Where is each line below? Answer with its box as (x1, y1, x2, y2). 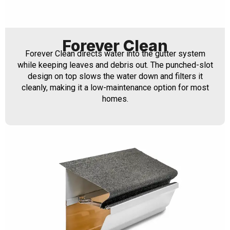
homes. (102, 93, 128, 104)
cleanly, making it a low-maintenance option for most (21, 82, 209, 92)
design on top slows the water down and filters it (27, 71, 203, 81)
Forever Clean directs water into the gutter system (25, 48, 205, 59)
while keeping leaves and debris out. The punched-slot (17, 60, 213, 70)
